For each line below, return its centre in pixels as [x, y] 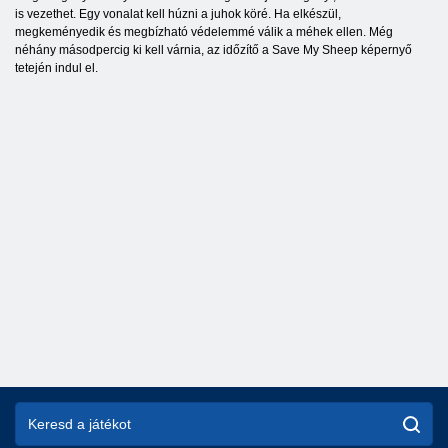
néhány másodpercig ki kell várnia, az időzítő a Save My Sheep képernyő [213, 50]
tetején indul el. [56, 68]
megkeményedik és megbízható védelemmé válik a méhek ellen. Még [204, 32]
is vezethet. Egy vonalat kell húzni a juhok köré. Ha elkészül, [178, 14]
